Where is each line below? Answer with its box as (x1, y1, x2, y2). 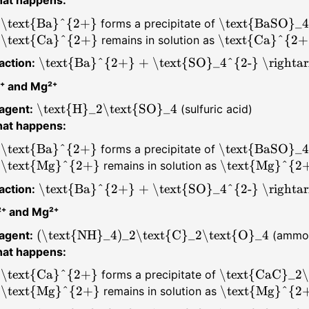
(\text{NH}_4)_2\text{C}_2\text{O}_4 (36, 227, 269, 243)
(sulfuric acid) (177, 102, 252, 117)
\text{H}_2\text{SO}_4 (36, 101, 177, 117)
